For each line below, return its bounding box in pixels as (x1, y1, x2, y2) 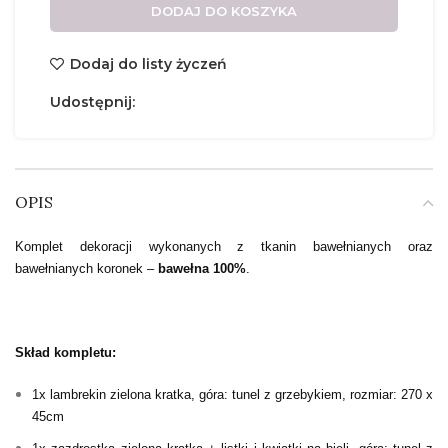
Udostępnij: (50, 93, 135, 112)
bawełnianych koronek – (15, 261, 158, 277)
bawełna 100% (158, 261, 246, 277)
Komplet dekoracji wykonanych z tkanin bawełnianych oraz (15, 239, 433, 255)
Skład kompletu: (15, 345, 116, 361)
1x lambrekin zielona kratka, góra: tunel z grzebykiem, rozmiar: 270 (32, 387, 422, 403)
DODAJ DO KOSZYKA (151, 3, 297, 20)
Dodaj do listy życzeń (70, 55, 228, 74)
